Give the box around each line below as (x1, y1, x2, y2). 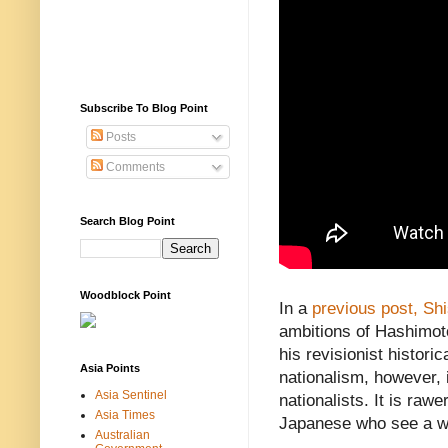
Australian (95, 427, 150, 442)
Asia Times (95, 407, 155, 422)
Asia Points (80, 361, 140, 374)
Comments (103, 159, 165, 174)
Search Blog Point (80, 214, 175, 227)
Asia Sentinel (95, 387, 167, 402)
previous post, (307, 299, 418, 319)
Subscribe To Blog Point (80, 101, 208, 114)
